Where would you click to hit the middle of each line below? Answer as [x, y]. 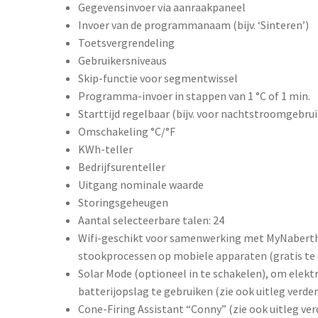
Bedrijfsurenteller [122, 167]
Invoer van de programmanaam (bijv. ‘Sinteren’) [194, 25]
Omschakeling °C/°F [127, 132]
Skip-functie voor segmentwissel [158, 78]
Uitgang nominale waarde [141, 185]
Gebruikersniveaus [123, 61]
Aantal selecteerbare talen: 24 [152, 220]
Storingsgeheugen [124, 203]
